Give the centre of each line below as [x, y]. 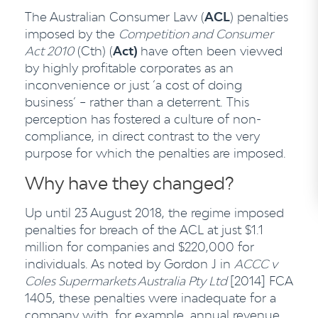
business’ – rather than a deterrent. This [137, 102]
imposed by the [72, 34]
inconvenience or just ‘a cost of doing [133, 85]
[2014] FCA [261, 281]
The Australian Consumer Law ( [115, 17]
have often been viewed [212, 51]
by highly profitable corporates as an [129, 68]
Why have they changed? [129, 183]
